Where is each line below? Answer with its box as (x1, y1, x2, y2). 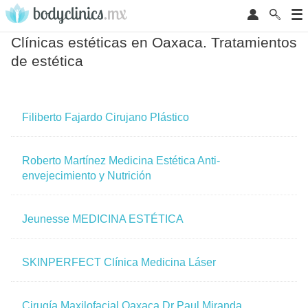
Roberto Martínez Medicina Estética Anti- (22, 155, 220, 167)
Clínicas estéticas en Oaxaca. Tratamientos (11, 34, 297, 50)
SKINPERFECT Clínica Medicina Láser (22, 256, 216, 269)
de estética (11, 53, 83, 69)
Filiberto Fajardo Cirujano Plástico (22, 111, 189, 124)
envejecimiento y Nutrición (22, 170, 151, 182)
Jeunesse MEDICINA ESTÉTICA (22, 213, 184, 225)
